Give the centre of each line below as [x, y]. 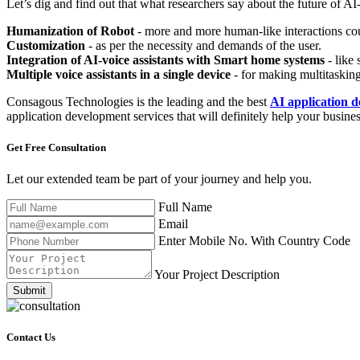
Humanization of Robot [70, 31]
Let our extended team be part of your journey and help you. [159, 179]
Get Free [27, 147]
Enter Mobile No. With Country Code [254, 241]
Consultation [77, 147]
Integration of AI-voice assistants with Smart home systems [166, 59]
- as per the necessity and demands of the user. [203, 45]
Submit [29, 291]
